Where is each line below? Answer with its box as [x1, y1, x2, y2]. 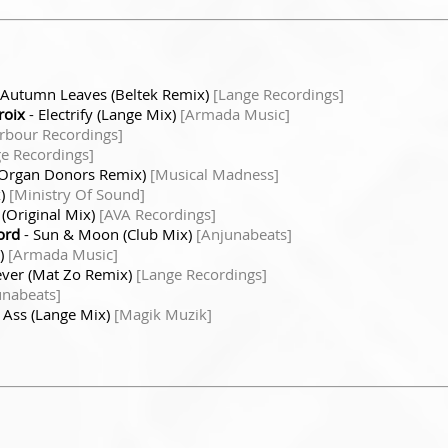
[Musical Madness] [150, 163, 279, 184]
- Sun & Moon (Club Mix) [20, 223, 196, 244]
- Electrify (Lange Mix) [25, 103, 180, 124]
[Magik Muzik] [114, 303, 212, 324]
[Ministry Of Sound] [9, 183, 145, 204]
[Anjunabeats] [196, 223, 292, 244]
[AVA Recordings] [99, 203, 216, 224]
